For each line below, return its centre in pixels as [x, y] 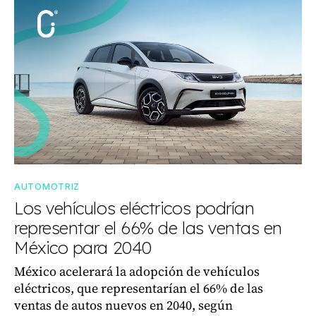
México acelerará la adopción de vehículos [137, 271]
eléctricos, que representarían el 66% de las [139, 288]
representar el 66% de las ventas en [148, 227]
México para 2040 [83, 247]
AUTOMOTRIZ [47, 186]
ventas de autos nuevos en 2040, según [123, 305]
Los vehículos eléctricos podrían [134, 208]
